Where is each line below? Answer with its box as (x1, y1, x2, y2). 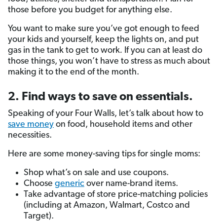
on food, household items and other (54, 120, 192, 130)
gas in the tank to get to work (8, 46, 120, 56)
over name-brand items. (84, 179, 178, 189)
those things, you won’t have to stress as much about (8, 57, 210, 67)
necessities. (8, 131, 52, 141)
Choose (24, 179, 55, 189)
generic (55, 179, 84, 189)
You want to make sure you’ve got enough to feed (8, 24, 199, 34)
